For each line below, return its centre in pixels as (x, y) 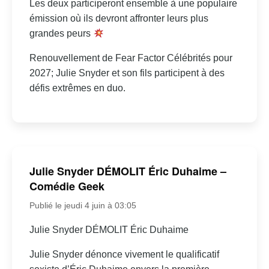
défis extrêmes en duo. (77, 88)
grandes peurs (61, 34)
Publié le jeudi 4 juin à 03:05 (83, 205)
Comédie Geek (67, 186)
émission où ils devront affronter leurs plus (119, 19)
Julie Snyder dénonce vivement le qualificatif (124, 254)
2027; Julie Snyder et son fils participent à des (127, 73)
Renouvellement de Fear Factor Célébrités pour (131, 58)
